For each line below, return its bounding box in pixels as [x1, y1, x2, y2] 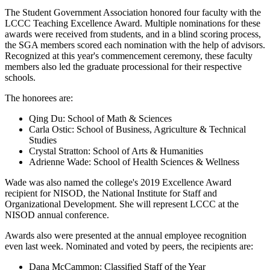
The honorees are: [5, 93, 73, 104]
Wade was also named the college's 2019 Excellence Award [5, 177, 231, 188]
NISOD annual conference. [5, 210, 109, 221]
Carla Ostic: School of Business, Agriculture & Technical [29, 124, 246, 135]
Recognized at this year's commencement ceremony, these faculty [5, 51, 253, 61]
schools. [5, 72, 36, 83]
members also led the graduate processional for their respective [5, 61, 242, 72]
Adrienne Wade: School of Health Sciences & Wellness [29, 157, 239, 168]
